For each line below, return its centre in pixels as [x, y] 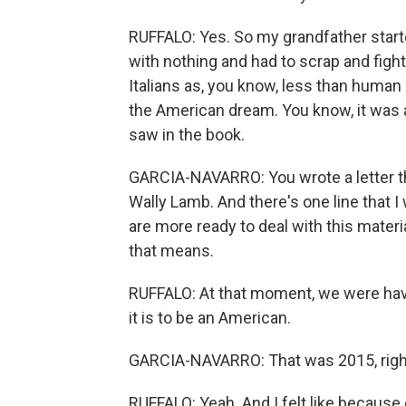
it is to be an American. [210, 318]
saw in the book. [187, 135]
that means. [171, 251]
